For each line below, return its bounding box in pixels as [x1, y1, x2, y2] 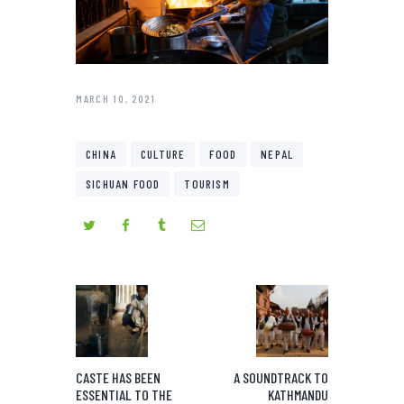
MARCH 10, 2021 [76, 92, 156, 106]
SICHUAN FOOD [86, 176, 161, 191]
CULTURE [141, 146, 186, 161]
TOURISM [184, 176, 230, 191]
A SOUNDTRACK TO [234, 369, 328, 387]
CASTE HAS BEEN [76, 369, 161, 387]
